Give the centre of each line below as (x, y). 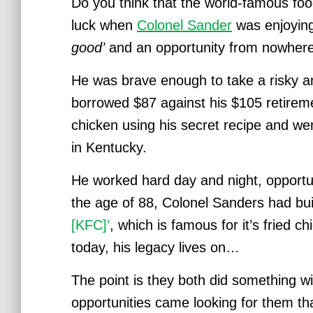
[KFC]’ (90, 225)
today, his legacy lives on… (155, 247)
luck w (90, 25)
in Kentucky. (109, 147)
